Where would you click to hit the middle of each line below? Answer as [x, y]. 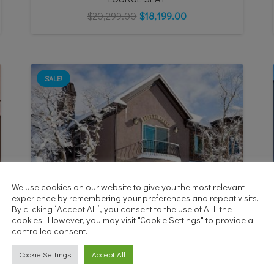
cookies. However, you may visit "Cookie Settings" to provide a [132, 220]
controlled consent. [50, 231]
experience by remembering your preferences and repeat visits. [135, 198]
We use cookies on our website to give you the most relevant [128, 187]
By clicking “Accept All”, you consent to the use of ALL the [122, 209]
